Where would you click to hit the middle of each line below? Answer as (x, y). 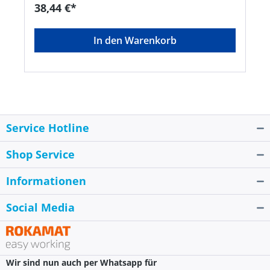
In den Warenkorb (135, 41)
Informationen (46, 181)
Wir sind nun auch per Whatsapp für (81, 263)
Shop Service (40, 155)
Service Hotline (48, 128)
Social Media (40, 208)
